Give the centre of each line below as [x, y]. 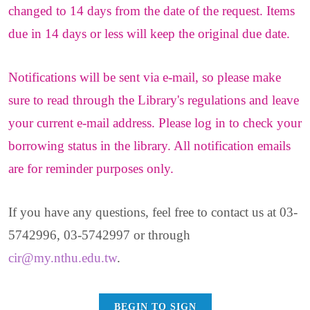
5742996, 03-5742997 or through [99, 235]
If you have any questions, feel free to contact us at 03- [153, 212]
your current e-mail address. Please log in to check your [155, 123]
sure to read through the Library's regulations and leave [154, 100]
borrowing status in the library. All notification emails [149, 146]
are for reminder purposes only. [91, 168]
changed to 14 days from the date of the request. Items [152, 11]
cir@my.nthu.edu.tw [63, 258]
